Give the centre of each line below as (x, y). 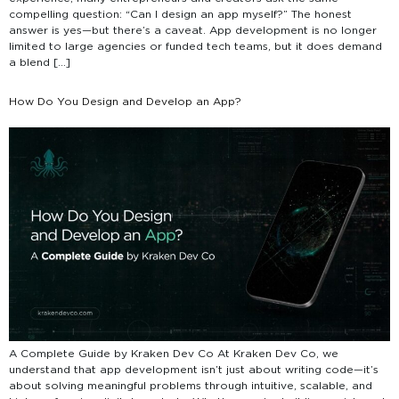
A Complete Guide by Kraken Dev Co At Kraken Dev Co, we (174, 354)
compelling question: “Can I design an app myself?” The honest (180, 15)
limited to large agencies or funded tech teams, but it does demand (195, 47)
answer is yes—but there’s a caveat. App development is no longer (193, 31)
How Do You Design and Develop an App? (125, 102)
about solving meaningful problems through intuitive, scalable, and (191, 387)
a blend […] (40, 63)
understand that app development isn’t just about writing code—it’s (194, 370)
